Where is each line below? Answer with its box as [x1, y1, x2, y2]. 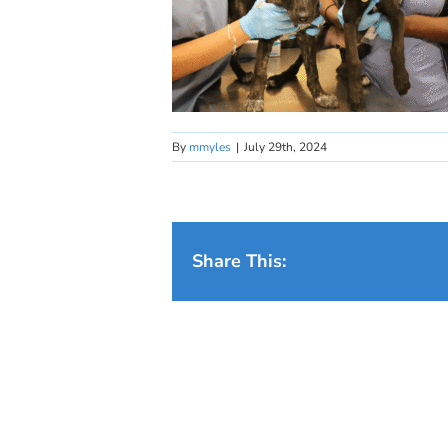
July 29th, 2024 [244, 139, 327, 155]
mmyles [189, 139, 231, 155]
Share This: [192, 249, 286, 273]
